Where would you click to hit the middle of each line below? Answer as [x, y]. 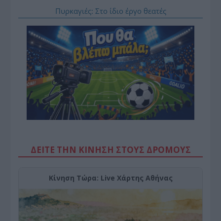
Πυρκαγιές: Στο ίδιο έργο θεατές [110, 11]
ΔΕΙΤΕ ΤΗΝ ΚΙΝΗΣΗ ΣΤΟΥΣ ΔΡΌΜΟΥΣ [110, 150]
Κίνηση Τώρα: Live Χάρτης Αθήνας [110, 178]
